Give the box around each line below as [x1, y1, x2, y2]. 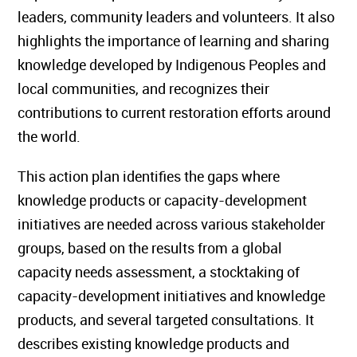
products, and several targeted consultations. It [18, 310, 315, 329]
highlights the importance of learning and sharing [18, 31, 330, 50]
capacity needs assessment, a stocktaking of [18, 262, 300, 281]
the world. [18, 127, 81, 146]
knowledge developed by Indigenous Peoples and [18, 55, 327, 74]
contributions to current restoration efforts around [18, 103, 331, 122]
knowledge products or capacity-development [18, 190, 308, 210]
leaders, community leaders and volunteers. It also [18, 7, 335, 26]
